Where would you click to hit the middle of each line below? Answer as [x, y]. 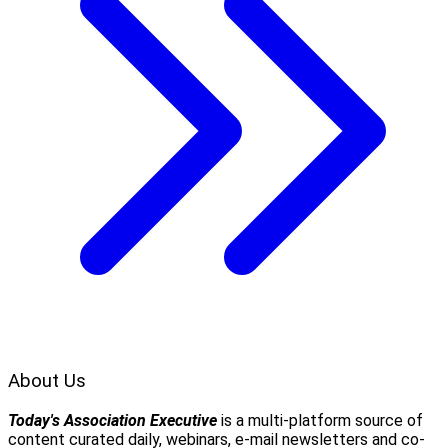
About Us [47, 380]
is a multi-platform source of [320, 420]
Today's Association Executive [112, 420]
